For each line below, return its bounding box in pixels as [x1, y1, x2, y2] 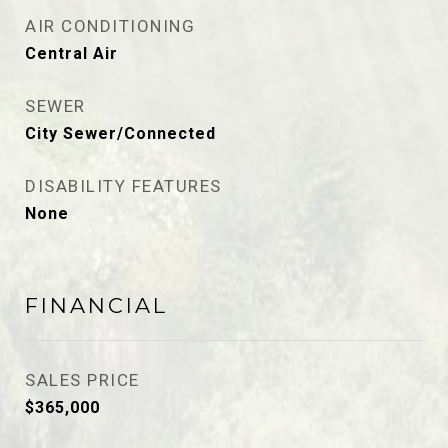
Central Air [25, 44, 118, 63]
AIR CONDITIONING [25, 16, 195, 36]
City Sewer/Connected [25, 124, 216, 143]
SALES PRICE [25, 370, 140, 390]
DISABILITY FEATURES [25, 176, 222, 196]
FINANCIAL [25, 293, 168, 318]
